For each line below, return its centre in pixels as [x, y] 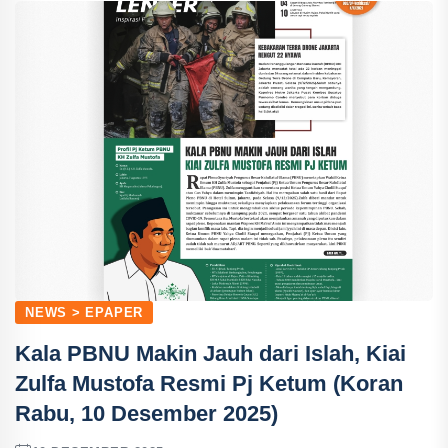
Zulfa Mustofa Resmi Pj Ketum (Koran [209, 383]
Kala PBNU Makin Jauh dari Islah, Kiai [210, 353]
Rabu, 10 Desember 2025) [146, 413]
